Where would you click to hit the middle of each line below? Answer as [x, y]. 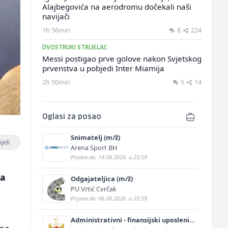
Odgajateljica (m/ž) [102, 179]
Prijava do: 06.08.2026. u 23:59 [109, 198]
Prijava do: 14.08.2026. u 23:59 [109, 157]
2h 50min [56, 82]
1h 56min [56, 30]
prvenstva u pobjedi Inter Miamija [103, 68]
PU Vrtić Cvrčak [93, 189]
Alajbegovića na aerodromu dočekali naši [117, 7]
